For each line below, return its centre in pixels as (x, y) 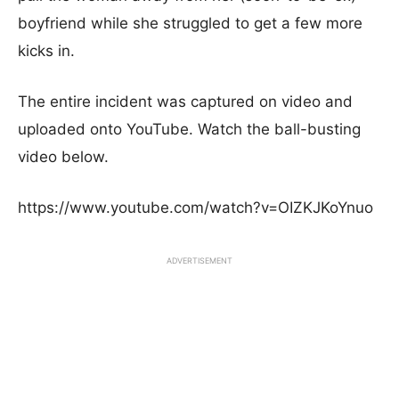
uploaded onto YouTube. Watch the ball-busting (189, 129)
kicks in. (46, 51)
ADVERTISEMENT (199, 261)
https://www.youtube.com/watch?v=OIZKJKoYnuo (195, 208)
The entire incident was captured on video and (185, 102)
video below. (63, 157)
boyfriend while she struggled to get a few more (190, 23)
